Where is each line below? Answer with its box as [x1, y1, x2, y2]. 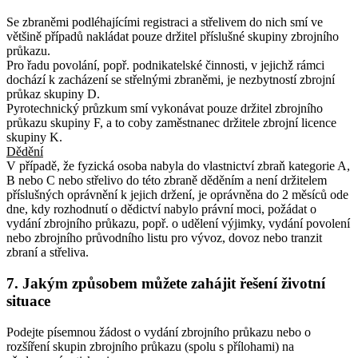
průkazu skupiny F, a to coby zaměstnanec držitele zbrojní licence [6, 116, 336, 130]
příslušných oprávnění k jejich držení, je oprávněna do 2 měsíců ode [6, 188, 348, 202]
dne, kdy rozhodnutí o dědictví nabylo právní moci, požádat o [6, 202, 316, 217]
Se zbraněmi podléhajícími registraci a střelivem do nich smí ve [6, 15, 323, 30]
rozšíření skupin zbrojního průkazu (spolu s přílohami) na [6, 339, 294, 353]
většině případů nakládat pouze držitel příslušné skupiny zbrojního [6, 30, 339, 44]
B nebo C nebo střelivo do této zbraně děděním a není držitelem [6, 173, 327, 188]
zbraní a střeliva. [6, 245, 89, 260]
